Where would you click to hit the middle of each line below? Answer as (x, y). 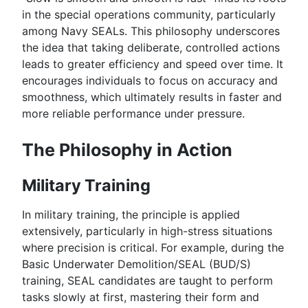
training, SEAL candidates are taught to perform (147, 281)
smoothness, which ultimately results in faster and (152, 97)
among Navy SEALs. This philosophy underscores (151, 31)
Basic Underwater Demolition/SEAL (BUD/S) (136, 264)
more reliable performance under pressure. (133, 114)
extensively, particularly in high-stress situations (147, 231)
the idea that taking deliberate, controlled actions (151, 48)
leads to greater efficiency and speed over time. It (153, 64)
